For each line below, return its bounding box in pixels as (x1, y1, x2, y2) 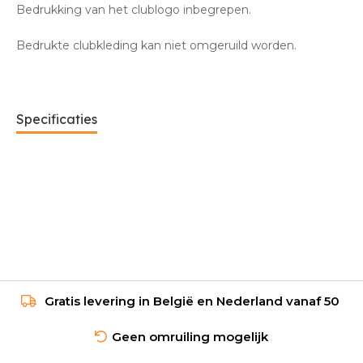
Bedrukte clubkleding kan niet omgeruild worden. (16, 37, 303, 53)
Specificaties (16, 110, 97, 127)
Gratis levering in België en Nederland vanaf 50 (41, 293, 343, 309)
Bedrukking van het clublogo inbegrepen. (16, 2, 254, 17)
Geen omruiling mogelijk (112, 328, 268, 344)
